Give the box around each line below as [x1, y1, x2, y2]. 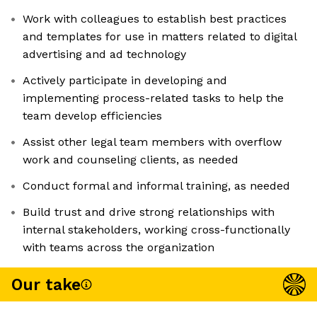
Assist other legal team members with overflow [23, 135, 282, 149]
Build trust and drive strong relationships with [23, 205, 275, 219]
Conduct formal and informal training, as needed [23, 179, 290, 193]
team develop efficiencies [23, 109, 162, 123]
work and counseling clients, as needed [23, 153, 238, 167]
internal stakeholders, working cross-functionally [23, 223, 290, 237]
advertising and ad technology [23, 47, 186, 62]
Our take [11, 275, 81, 294]
